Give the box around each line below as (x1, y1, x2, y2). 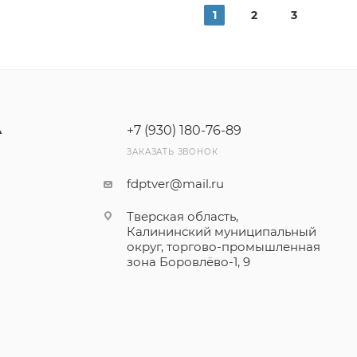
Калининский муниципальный (127, 224, 317, 240)
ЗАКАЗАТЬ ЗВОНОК (127, 147, 218, 158)
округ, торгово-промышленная (127, 239, 321, 255)
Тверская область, (127, 209, 239, 225)
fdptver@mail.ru (127, 176, 225, 192)
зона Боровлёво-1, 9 (127, 254, 251, 270)
